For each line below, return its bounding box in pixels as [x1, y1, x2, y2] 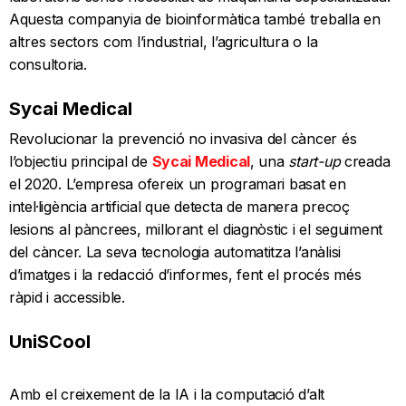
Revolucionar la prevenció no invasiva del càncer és [9, 129, 357, 148]
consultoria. [9, 54, 96, 73]
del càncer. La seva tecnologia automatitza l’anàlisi [9, 242, 341, 261]
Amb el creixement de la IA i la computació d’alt [9, 384, 325, 403]
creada [340, 151, 391, 170]
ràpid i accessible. [9, 287, 125, 306]
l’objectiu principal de [9, 151, 152, 170]
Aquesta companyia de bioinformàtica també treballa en [9, 9, 381, 28]
